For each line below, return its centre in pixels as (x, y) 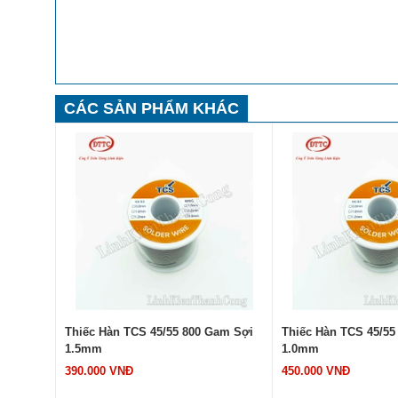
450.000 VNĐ (316, 370)
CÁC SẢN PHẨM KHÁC (151, 108)
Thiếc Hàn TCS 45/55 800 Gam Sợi (159, 331)
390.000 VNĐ (99, 370)
